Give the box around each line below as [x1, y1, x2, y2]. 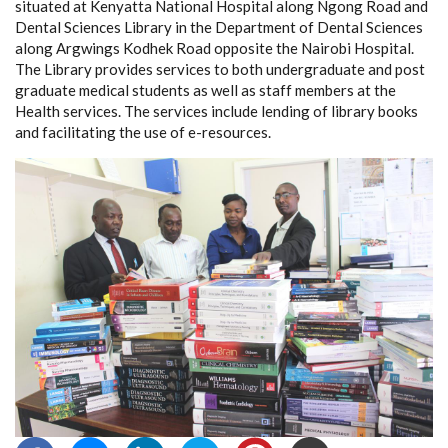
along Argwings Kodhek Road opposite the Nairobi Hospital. [15, 39, 414, 57]
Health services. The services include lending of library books [15, 102, 418, 120]
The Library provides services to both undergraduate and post [15, 60, 425, 78]
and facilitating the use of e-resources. [15, 123, 271, 141]
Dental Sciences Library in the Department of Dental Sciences [15, 18, 423, 36]
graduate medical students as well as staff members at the [15, 81, 396, 99]
